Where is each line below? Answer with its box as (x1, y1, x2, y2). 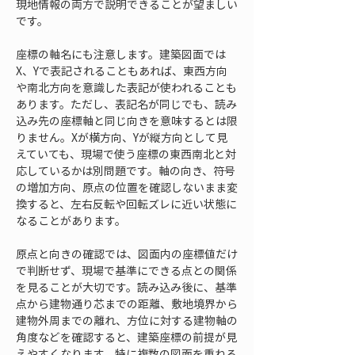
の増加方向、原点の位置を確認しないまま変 (16, 179, 238, 195)
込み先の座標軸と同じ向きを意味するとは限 (16, 113, 238, 128)
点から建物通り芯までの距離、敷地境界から (16, 296, 238, 311)
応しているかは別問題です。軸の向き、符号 (16, 162, 235, 178)
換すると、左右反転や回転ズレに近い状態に (16, 196, 237, 212)
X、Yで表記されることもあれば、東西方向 (16, 63, 227, 78)
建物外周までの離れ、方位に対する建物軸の (16, 312, 238, 328)
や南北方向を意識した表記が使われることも (16, 79, 237, 95)
